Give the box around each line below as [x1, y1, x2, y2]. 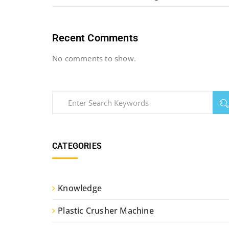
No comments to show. [52, 53, 136, 63]
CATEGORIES [52, 141, 102, 151]
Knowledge [58, 182, 102, 194]
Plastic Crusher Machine [58, 205, 154, 216]
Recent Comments [52, 32, 138, 44]
